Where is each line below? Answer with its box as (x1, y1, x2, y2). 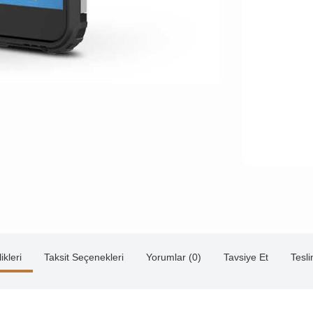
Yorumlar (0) (145, 252, 201, 263)
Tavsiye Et (223, 252, 268, 263)
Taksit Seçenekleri (43, 252, 124, 263)
